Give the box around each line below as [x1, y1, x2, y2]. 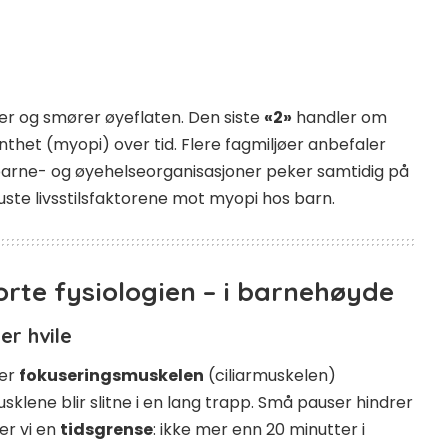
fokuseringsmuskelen [19, 364, 204, 388]
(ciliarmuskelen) [204, 364, 336, 388]
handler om [292, 106, 387, 130]
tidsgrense [60, 418, 153, 442]
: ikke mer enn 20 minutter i [153, 418, 365, 442]
